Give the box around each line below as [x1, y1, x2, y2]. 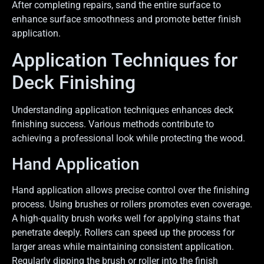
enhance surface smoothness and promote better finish [12, 14, 241, 25]
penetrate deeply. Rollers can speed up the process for [12, 226, 235, 238]
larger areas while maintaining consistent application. [12, 240, 234, 252]
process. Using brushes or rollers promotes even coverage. [12, 198, 252, 210]
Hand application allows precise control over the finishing [12, 184, 249, 196]
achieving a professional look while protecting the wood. [12, 133, 245, 144]
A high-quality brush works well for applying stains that [12, 212, 240, 224]
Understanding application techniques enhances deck [12, 104, 233, 116]
